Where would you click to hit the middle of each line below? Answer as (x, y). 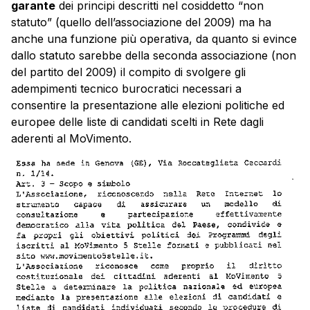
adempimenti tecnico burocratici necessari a (126, 88)
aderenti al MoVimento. (71, 138)
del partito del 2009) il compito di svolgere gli (128, 72)
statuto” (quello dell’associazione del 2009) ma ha (141, 22)
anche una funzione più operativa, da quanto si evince (154, 38)
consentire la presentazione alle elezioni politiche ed (148, 105)
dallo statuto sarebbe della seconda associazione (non (154, 55)
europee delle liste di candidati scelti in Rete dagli (137, 121)
